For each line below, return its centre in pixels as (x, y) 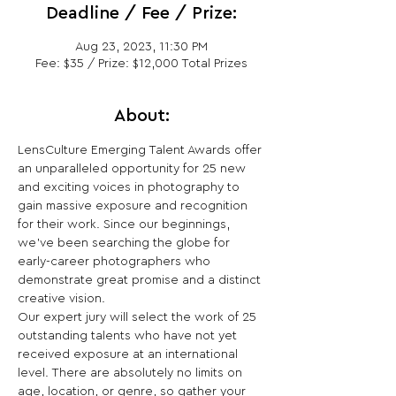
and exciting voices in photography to (130, 187)
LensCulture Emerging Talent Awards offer (141, 150)
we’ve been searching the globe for (126, 243)
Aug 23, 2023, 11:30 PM (141, 47)
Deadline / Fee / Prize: (141, 13)
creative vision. (61, 299)
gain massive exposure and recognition (134, 206)
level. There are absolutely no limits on (132, 373)
